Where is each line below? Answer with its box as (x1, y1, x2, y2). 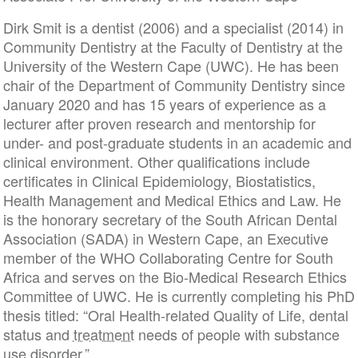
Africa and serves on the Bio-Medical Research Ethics (2, 266, 347, 287)
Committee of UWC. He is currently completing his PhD (2, 285, 355, 306)
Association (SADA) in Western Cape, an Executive (2, 228, 328, 249)
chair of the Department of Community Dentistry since (2, 74, 345, 95)
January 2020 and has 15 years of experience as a (2, 93, 326, 114)
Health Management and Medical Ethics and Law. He (2, 189, 341, 210)
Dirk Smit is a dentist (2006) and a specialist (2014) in (2, 17, 344, 38)
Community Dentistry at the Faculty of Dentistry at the (2, 36, 343, 57)
